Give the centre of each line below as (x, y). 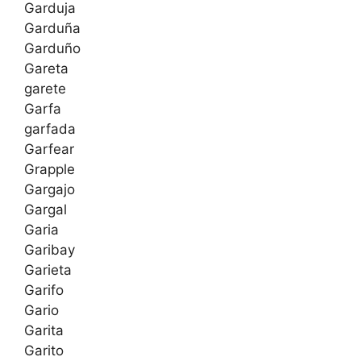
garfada (50, 129)
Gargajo (50, 190)
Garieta (48, 270)
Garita (44, 331)
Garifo (44, 290)
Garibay (50, 250)
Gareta (46, 69)
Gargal (46, 210)
